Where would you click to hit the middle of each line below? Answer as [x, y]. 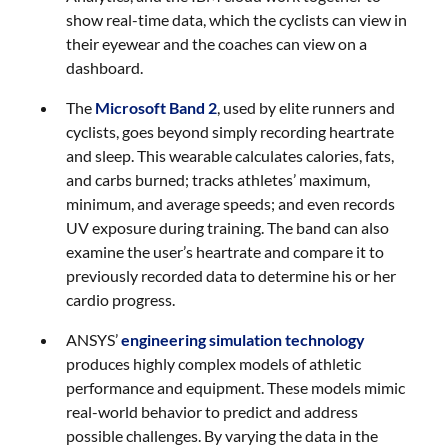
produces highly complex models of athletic [214, 363]
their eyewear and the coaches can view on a [217, 43]
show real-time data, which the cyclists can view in [237, 19]
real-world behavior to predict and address [212, 411]
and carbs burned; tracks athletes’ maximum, [218, 179]
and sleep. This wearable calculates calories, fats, [230, 155]
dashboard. [105, 67]
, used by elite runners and [306, 107]
